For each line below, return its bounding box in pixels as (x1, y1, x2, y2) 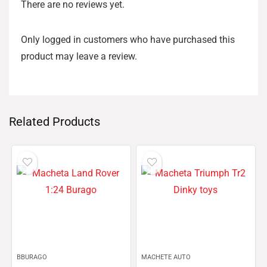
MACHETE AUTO (141, 253, 191, 261)
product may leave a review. (21, 51, 137, 62)
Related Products (9, 114, 100, 129)
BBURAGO (17, 253, 48, 261)
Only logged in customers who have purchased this (21, 34, 235, 45)
